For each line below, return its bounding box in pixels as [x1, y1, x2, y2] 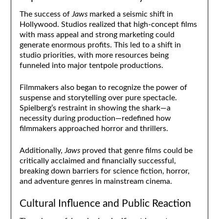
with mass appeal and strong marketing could [19, 30, 175, 39]
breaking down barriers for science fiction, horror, [19, 167, 190, 175]
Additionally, [19, 146, 65, 154]
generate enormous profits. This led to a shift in [19, 41, 181, 49]
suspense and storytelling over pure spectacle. [19, 93, 177, 102]
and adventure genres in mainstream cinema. [19, 177, 172, 185]
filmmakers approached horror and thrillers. [19, 124, 168, 132]
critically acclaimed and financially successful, [19, 156, 176, 165]
